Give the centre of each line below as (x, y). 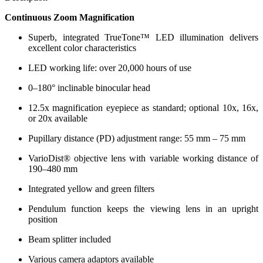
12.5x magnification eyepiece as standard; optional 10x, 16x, (143, 107)
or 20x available (58, 118)
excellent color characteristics (82, 48)
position (43, 219)
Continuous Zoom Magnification (70, 17)
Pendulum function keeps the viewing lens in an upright (143, 208)
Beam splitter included (70, 239)
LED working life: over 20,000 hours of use (110, 68)
